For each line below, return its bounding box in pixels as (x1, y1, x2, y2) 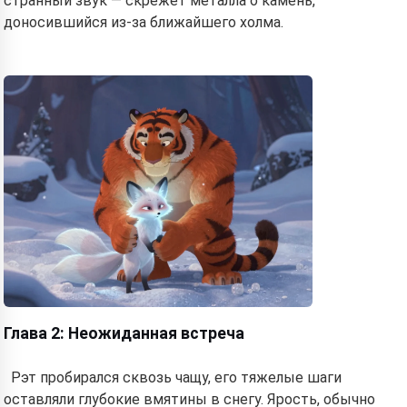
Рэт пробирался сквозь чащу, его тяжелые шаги (11, 369, 342, 386)
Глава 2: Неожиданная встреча (4, 324, 244, 342)
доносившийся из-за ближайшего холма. (4, 14, 283, 31)
